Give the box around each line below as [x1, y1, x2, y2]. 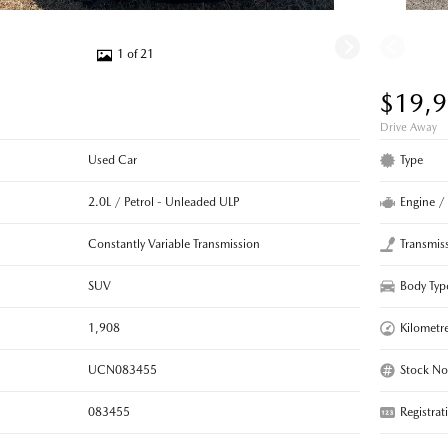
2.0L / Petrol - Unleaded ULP [87, 195, 240, 210]
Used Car [87, 153, 137, 168]
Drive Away [380, 121, 437, 135]
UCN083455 [87, 363, 157, 378]
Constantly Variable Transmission [87, 237, 260, 252]
